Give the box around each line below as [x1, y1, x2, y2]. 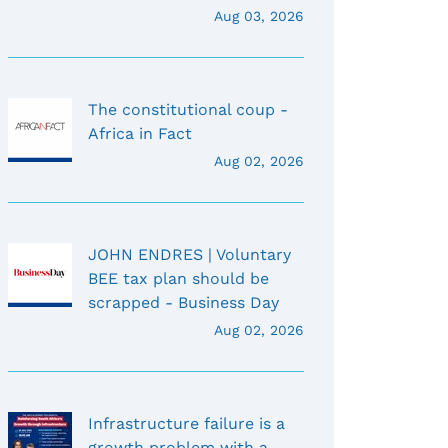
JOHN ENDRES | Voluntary [88, 245, 291, 265]
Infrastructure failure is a [88, 414, 285, 434]
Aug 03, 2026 [214, 8, 304, 25]
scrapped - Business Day [88, 293, 279, 313]
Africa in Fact [88, 124, 192, 144]
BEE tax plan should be [88, 269, 269, 289]
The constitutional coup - [88, 100, 288, 120]
